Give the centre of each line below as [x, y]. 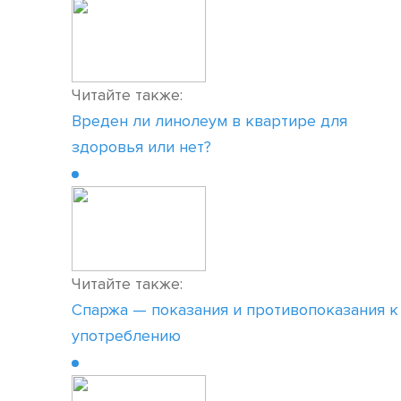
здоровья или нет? [141, 147]
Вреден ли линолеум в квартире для [209, 121]
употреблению [126, 336]
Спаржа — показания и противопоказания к [235, 310]
